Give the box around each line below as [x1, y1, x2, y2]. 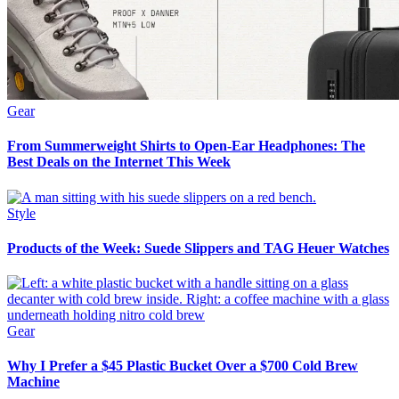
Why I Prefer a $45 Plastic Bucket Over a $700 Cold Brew [7, 358, 358, 374]
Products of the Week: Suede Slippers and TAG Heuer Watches [7, 240, 389, 256]
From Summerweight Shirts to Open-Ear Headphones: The [7, 138, 365, 154]
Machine [7, 374, 60, 390]
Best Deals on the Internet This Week [7, 154, 231, 170]
